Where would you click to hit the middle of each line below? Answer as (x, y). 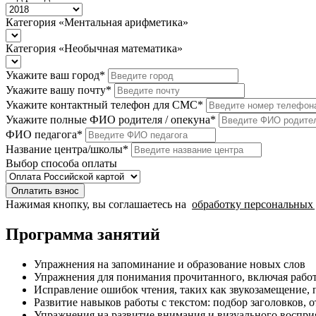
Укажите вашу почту (56, 90)
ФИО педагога (41, 134)
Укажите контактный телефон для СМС (102, 104)
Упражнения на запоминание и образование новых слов (170, 264)
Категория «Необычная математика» (94, 48)
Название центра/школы (64, 149)
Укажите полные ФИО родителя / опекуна (108, 119)
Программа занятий (83, 234)
